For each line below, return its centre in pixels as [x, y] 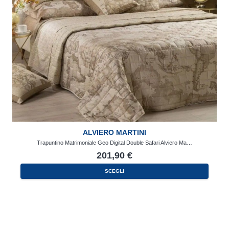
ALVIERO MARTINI [114, 132]
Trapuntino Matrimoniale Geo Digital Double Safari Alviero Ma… [114, 142]
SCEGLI [114, 171]
